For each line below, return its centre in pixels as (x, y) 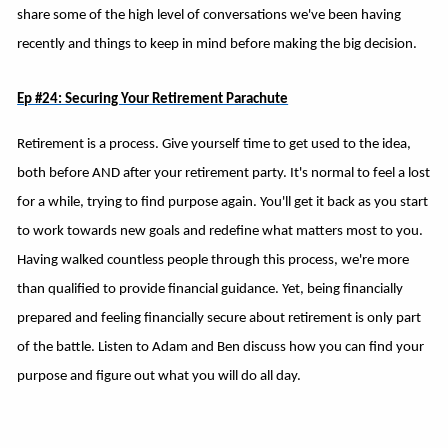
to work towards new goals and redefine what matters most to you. (220, 231)
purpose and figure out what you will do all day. (159, 376)
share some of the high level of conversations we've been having (209, 15)
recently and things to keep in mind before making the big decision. (217, 44)
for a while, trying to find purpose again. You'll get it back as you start (223, 202)
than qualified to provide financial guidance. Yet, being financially (210, 289)
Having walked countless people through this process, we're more (213, 260)
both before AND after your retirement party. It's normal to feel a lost (224, 173)
